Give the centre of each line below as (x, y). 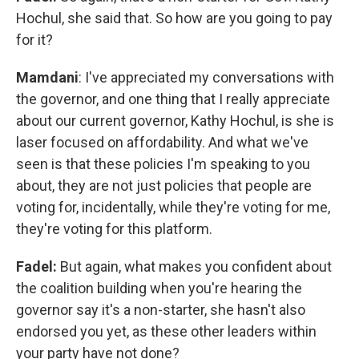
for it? (34, 39)
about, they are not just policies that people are (164, 185)
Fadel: (36, 266)
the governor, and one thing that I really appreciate (173, 99)
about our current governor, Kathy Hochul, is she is (175, 120)
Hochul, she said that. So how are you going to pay (174, 18)
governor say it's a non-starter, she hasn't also (161, 309)
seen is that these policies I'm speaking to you (163, 163)
